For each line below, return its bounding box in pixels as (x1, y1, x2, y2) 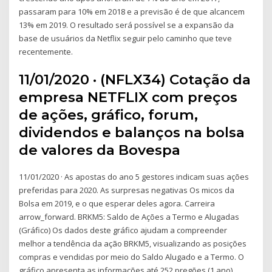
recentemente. (19, 46, 73, 58)
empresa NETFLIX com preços (19, 88, 238, 106)
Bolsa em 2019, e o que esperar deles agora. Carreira (19, 197, 216, 209)
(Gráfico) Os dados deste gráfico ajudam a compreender (19, 224, 228, 236)
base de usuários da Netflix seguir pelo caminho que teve (19, 33, 233, 44)
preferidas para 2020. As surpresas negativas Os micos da (19, 184, 235, 195)
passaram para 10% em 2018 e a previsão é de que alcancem (19, 6, 245, 18)
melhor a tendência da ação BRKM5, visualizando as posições (19, 237, 247, 249)
